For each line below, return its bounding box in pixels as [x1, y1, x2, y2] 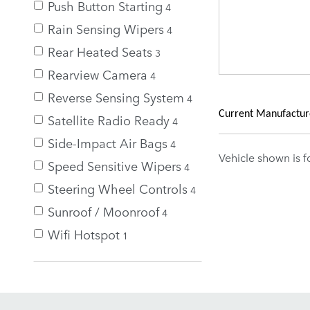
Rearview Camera [48, 64, 147, 83]
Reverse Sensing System [48, 87, 184, 106]
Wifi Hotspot [48, 224, 120, 243]
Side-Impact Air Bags [48, 133, 167, 152]
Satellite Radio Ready [48, 110, 170, 129]
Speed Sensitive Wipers [48, 156, 181, 174]
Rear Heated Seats [48, 42, 152, 60]
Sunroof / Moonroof [48, 201, 159, 220]
